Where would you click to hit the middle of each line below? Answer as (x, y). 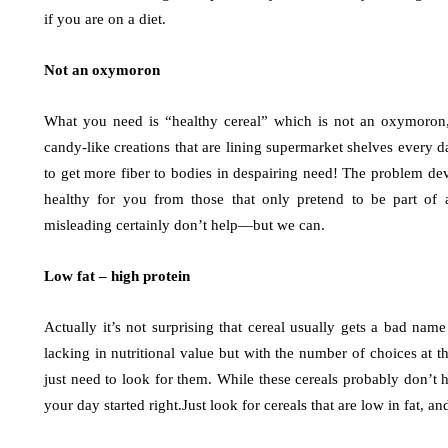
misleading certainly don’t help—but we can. (184, 225)
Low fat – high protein (117, 276)
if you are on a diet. (105, 19)
